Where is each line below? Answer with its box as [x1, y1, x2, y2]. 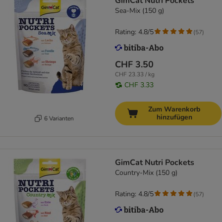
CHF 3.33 [124, 80, 154, 90]
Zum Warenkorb [148, 105, 200, 114]
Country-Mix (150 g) [115, 168, 177, 178]
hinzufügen [156, 112, 192, 122]
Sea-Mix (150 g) [115, 6, 164, 16]
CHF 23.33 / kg [115, 70, 155, 79]
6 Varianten [44, 114, 74, 122]
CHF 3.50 [115, 58, 154, 71]
